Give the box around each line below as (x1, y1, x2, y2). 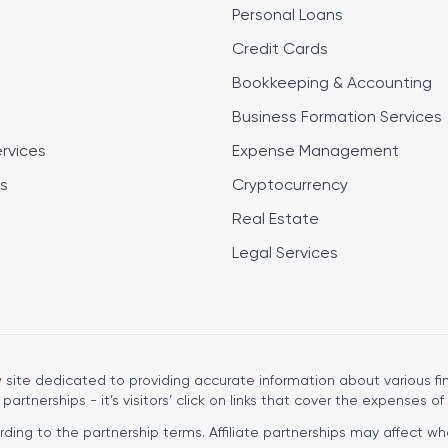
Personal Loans (232, 8, 343, 24)
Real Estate (232, 212, 319, 228)
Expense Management (232, 144, 399, 160)
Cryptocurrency (232, 178, 348, 194)
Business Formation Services (232, 110, 442, 126)
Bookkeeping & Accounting (232, 76, 432, 92)
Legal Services (232, 246, 338, 262)
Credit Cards (232, 42, 328, 58)
